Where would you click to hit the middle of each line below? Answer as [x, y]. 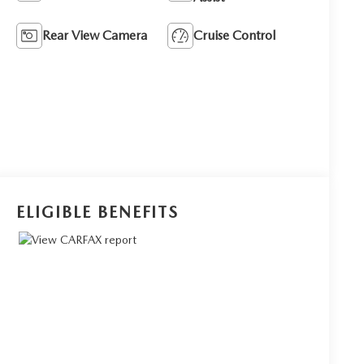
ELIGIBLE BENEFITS [98, 212]
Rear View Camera [95, 35]
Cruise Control [235, 35]
